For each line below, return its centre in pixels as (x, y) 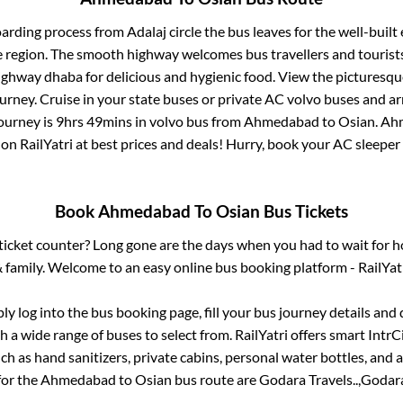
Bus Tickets (304, 212)
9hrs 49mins (94, 121)
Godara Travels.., (310, 380)
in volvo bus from (188, 121)
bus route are (215, 380)
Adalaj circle (164, 31)
